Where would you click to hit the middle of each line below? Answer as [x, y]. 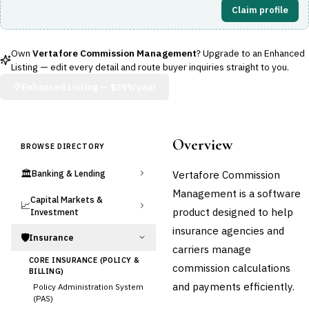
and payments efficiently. [233, 286]
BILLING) [47, 271]
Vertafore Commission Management [114, 53]
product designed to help [233, 211]
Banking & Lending [69, 173]
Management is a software [237, 193]
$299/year [133, 87]
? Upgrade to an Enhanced [251, 53]
